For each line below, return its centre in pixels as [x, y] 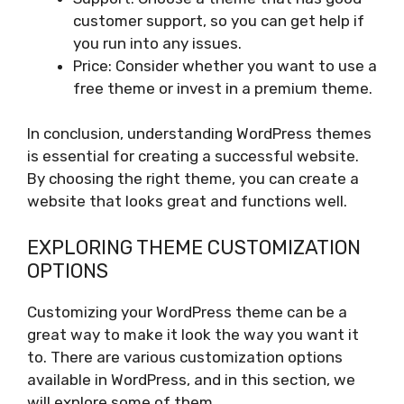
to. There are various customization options [185, 357]
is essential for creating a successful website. [193, 156]
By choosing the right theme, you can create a [193, 179]
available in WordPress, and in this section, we [191, 379]
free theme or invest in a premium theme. [223, 88]
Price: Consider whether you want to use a [225, 65]
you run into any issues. [157, 43]
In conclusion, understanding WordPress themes [199, 134]
